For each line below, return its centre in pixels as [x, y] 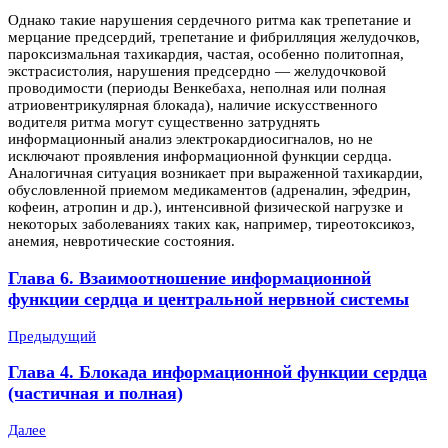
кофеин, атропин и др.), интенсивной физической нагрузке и [205, 207]
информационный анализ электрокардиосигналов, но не [190, 139]
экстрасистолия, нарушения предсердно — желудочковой [197, 71]
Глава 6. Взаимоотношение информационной [189, 277]
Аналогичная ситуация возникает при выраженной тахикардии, [215, 173]
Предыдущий [52, 335]
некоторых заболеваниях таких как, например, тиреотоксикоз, [211, 224]
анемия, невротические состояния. [121, 241]
